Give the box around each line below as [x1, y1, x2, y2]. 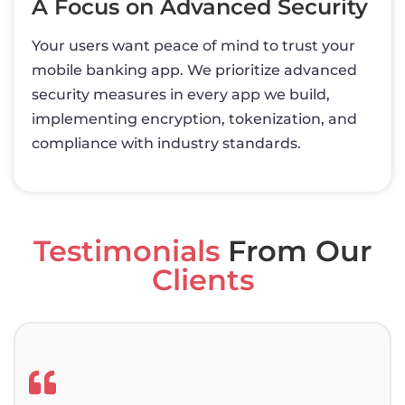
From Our [220, 233, 372, 269]
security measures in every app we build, [32, 86, 330, 104]
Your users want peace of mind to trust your [32, 37, 355, 55]
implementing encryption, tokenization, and [32, 110, 357, 128]
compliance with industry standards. [32, 135, 301, 153]
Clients [151, 262, 254, 298]
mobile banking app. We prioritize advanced [32, 61, 357, 80]
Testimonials [33, 233, 220, 269]
